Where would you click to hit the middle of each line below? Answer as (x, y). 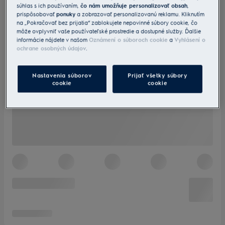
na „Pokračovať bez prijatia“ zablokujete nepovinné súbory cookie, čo (107, 22)
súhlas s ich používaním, (49, 5)
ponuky (66, 14)
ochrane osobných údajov (51, 48)
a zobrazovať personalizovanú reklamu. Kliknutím (140, 14)
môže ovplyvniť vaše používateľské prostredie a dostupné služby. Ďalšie (109, 31)
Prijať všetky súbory (157, 75)
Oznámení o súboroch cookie (129, 39)
